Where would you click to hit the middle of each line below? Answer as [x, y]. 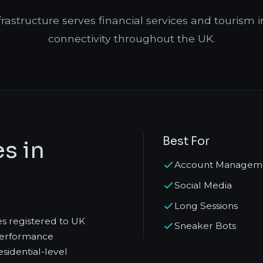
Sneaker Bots [205, 226]
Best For [186, 141]
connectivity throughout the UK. [131, 38]
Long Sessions [206, 205]
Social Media [203, 185]
